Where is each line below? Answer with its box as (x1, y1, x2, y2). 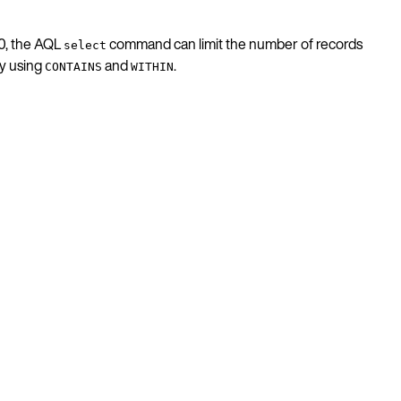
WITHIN (131, 59, 174, 73)
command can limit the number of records (107, 32, 363, 55)
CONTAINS (45, 59, 102, 73)
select (64, 38, 107, 52)
